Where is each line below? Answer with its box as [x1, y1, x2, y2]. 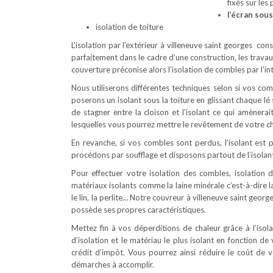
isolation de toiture [96, 22, 163, 32]
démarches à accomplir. [71, 260, 154, 269]
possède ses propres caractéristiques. [71, 205, 206, 214]
